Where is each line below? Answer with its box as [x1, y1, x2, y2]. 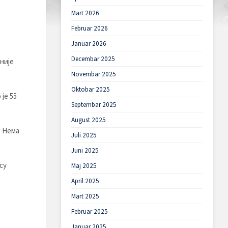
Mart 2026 [71, 9, 99, 17]
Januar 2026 [71, 39, 106, 48]
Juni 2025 [71, 146, 99, 155]
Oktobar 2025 [71, 85, 110, 94]
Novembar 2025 [71, 70, 116, 78]
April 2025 [71, 177, 99, 185]
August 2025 [71, 116, 106, 124]
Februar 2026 [71, 24, 108, 33]
